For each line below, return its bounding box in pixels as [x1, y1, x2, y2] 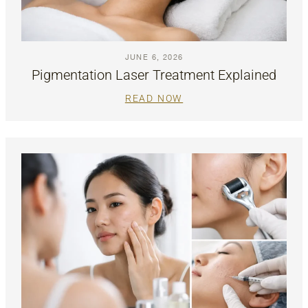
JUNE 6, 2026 [124, 52, 184, 61]
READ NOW [124, 93, 184, 104]
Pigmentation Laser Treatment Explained [32, 67, 276, 84]
